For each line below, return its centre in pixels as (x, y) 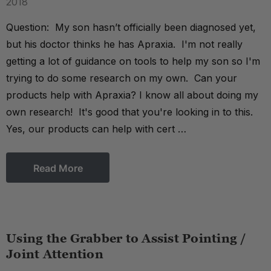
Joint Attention (55, 254)
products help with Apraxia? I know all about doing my (132, 95)
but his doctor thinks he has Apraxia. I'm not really (124, 44)
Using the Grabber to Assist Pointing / (126, 238)
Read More (58, 168)
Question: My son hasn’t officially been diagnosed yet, (131, 27)
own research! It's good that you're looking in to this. (131, 112)
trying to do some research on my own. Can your (122, 78)
